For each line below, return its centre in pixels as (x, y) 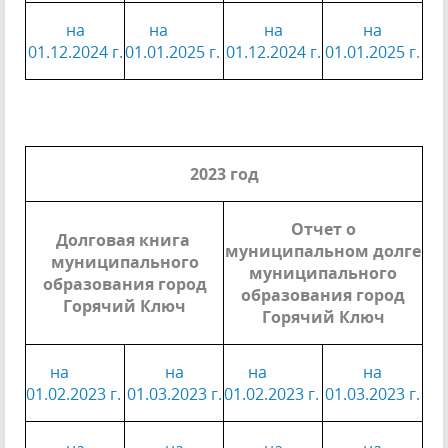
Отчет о (323, 229)
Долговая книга (124, 240)
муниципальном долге (323, 251)
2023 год (224, 174)
